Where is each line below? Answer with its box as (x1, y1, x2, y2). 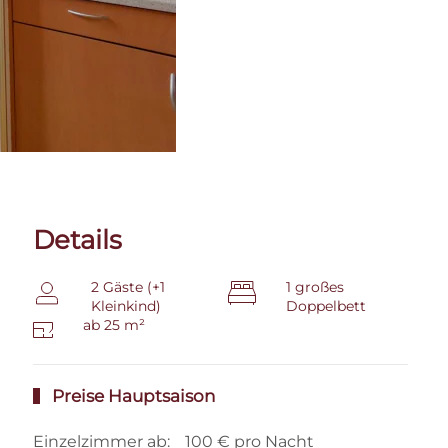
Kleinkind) (91, 296, 162, 315)
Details (33, 223, 123, 256)
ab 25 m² (83, 315, 146, 334)
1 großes (286, 277, 345, 296)
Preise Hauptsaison (48, 385, 216, 406)
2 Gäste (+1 (91, 277, 166, 296)
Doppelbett (286, 296, 367, 315)
